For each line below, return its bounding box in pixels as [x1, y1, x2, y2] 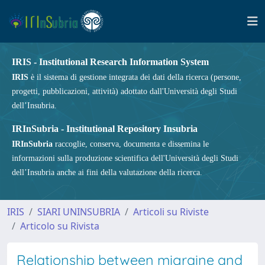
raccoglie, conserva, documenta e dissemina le [53, 140, 209, 148]
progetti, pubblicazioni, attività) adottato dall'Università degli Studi [12, 87, 237, 96]
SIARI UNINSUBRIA [37, 205, 120, 218]
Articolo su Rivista [20, 219, 99, 232]
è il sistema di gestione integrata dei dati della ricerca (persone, [28, 73, 241, 82]
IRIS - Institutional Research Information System [12, 57, 209, 67]
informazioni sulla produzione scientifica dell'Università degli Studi [12, 154, 238, 163]
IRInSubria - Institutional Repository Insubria [12, 124, 198, 134]
